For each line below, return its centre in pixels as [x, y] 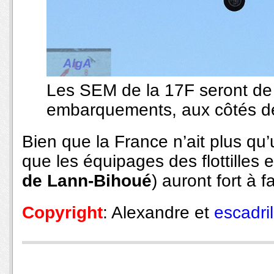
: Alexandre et [158, 213]
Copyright [62, 213]
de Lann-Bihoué [87, 181]
